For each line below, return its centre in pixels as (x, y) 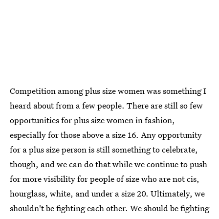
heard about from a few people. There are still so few (106, 105)
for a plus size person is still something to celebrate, (104, 149)
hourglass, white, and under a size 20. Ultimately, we (107, 193)
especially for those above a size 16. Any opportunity (106, 135)
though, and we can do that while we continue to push (109, 164)
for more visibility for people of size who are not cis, (105, 179)
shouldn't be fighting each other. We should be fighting (109, 208)
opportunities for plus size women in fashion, (92, 120)
